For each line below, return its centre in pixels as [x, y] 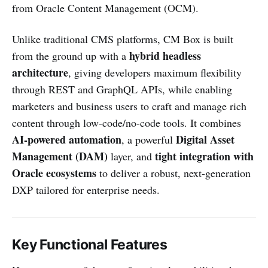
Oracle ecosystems [54, 173]
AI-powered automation [67, 139]
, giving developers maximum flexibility [155, 72]
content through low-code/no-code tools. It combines [127, 122]
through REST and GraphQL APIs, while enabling [122, 89]
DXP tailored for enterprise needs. [86, 189]
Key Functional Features [90, 244]
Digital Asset [205, 139]
